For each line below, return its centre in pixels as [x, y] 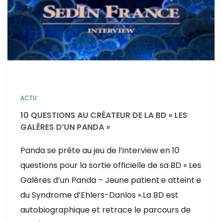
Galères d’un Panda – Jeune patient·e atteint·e [111, 180]
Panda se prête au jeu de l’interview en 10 [100, 150]
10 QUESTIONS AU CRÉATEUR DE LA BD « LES [104, 115]
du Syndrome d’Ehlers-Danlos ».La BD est [99, 195]
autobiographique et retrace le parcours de [106, 210]
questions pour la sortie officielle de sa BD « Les [111, 165]
